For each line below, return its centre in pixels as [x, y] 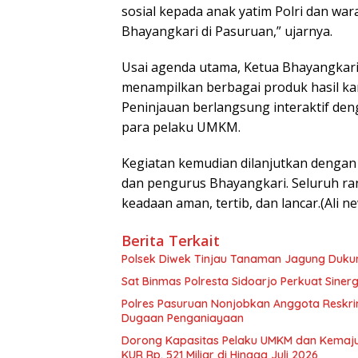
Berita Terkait [171, 240]
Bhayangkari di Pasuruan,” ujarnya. [227, 31]
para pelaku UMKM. [181, 127]
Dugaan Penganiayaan [183, 318]
